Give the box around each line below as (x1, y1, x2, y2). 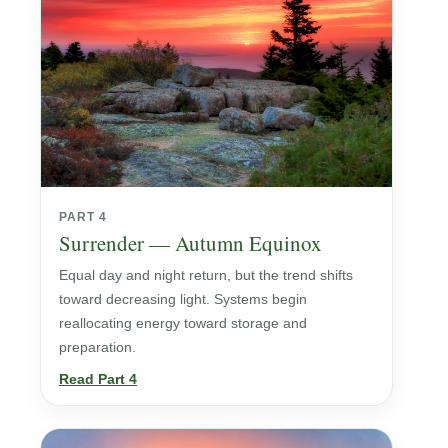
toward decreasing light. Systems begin (59, 290, 307, 307)
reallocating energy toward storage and (59, 314, 307, 331)
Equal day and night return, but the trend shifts (59, 266, 353, 283)
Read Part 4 (59, 370, 137, 387)
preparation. (59, 338, 136, 355)
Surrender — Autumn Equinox (59, 228, 322, 257)
